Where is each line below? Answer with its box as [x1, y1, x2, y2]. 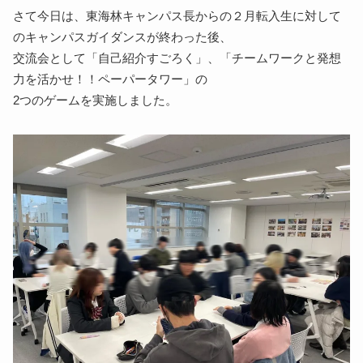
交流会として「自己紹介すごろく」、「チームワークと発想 [13, 51, 342, 65]
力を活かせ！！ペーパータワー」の [13, 72, 208, 86]
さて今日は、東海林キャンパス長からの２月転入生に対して [13, 9, 342, 23]
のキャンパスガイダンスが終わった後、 [13, 30, 233, 44]
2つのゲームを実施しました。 [13, 93, 178, 107]
